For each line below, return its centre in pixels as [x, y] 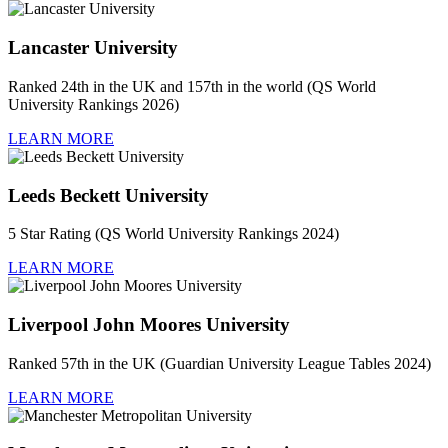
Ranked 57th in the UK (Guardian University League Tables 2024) [219, 363]
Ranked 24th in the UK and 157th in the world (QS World [192, 86]
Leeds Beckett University [108, 195]
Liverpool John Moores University [149, 325]
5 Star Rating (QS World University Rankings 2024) [173, 234]
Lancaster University [93, 48]
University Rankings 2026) [93, 104]
